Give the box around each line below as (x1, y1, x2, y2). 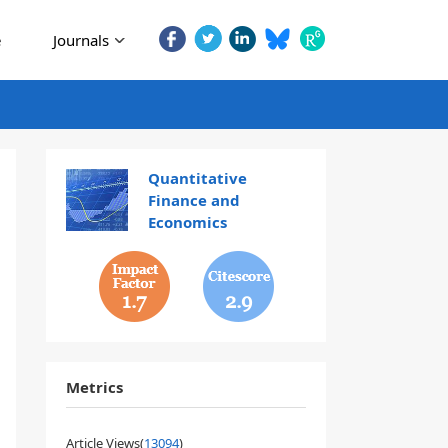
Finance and (147, 190, 240, 210)
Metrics (66, 377, 123, 397)
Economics (147, 212, 227, 232)
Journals (53, 30, 109, 50)
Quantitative (147, 168, 247, 188)
